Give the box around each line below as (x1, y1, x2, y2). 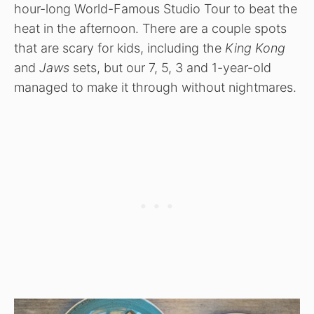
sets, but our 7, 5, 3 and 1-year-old (69, 60, 271, 75)
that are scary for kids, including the (14, 40, 225, 55)
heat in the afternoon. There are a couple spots (14, 20, 287, 36)
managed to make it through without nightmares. (14, 79, 296, 95)
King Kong (225, 40, 285, 55)
